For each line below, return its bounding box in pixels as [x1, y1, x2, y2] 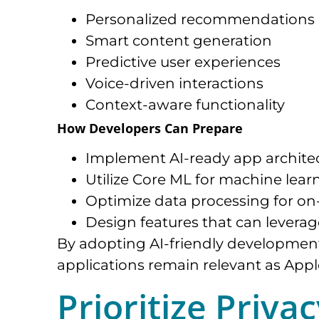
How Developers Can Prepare [57, 120, 243, 137]
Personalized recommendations [85, 11, 315, 28]
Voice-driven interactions [85, 75, 263, 93]
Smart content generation [85, 32, 272, 50]
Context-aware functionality [85, 96, 285, 114]
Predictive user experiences [85, 53, 281, 71]
